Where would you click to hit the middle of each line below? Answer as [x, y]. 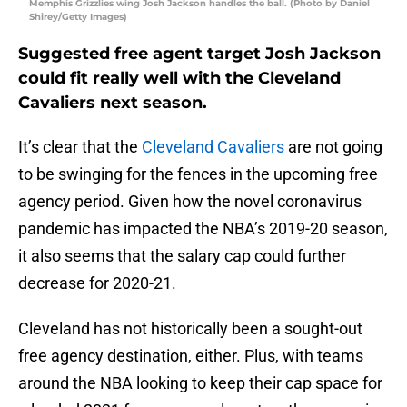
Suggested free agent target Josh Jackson [199, 54]
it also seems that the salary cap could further [182, 256]
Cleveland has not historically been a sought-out [190, 329]
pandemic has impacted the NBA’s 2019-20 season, [203, 229]
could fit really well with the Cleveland [179, 79]
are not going [333, 147]
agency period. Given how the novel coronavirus [190, 202]
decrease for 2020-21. [97, 283]
